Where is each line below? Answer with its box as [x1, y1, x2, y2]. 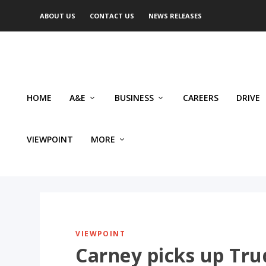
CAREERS [183, 92, 218, 103]
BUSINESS [115, 92, 154, 103]
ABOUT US [40, 11, 76, 20]
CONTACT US [90, 11, 135, 20]
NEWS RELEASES [148, 11, 202, 20]
